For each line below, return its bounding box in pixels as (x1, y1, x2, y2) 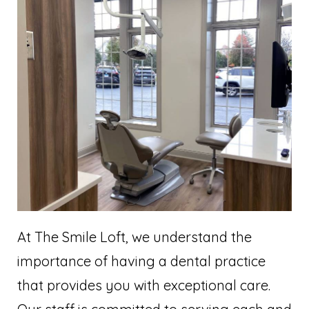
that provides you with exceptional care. (17, 277, 270, 295)
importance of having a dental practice (17, 252, 266, 270)
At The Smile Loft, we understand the (17, 228, 252, 246)
